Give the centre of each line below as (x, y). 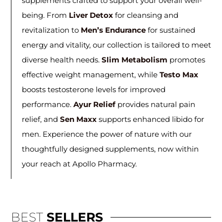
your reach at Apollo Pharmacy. (79, 164)
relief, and (41, 119)
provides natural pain (155, 104)
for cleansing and (145, 15)
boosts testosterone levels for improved (93, 89)
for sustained (170, 30)
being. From (45, 15)
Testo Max (179, 74)
